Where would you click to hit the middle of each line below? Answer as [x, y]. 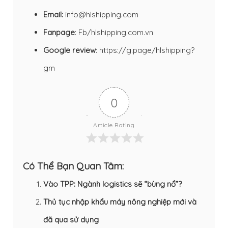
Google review [69, 50]
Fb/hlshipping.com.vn [116, 33]
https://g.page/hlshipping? [147, 50]
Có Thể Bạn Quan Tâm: [73, 166]
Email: [53, 15]
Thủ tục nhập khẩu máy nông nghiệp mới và [120, 202]
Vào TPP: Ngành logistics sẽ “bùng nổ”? [112, 184]
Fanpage [59, 33]
